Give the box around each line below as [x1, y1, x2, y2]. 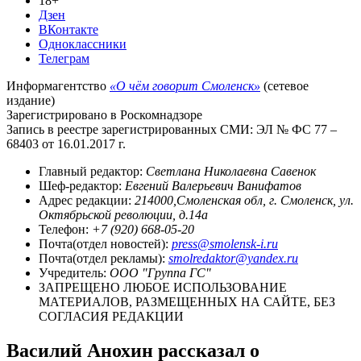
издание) [6, 93, 55, 107]
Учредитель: [39, 265, 110, 280]
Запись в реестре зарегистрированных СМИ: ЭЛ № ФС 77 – [6, 122, 337, 136]
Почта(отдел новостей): [39, 236, 172, 251]
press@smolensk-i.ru [172, 236, 278, 251]
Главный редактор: [39, 164, 146, 178]
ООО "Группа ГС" [110, 265, 211, 280]
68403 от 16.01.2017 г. [6, 136, 126, 151]
